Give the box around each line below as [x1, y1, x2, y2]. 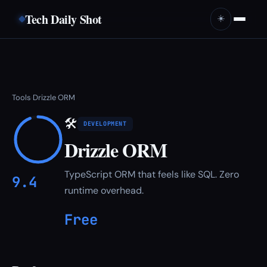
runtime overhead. [64, 184, 144, 197]
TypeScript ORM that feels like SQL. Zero [64, 168, 239, 181]
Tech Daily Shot [25, 10, 102, 28]
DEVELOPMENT [83, 120, 127, 128]
